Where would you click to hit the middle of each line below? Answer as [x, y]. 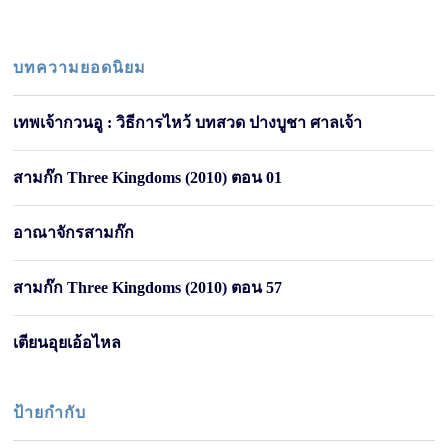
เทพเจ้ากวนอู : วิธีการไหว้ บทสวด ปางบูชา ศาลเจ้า [188, 122]
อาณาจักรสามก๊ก [74, 232]
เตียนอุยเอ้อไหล [67, 342]
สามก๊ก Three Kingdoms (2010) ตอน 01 [148, 177]
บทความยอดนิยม [80, 67]
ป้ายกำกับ [50, 412]
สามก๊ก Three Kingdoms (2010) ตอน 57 [148, 287]
